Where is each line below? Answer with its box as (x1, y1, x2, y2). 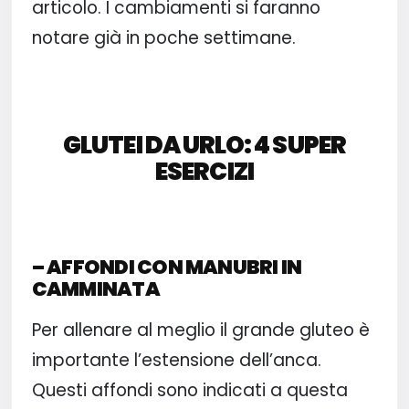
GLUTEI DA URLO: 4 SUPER (63, 127, 346, 162)
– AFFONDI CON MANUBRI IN (31, 253, 302, 282)
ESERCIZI (155, 153, 254, 188)
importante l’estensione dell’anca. (31, 348, 321, 373)
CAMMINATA (31, 275, 160, 304)
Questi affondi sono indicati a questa (31, 378, 348, 404)
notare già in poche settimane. (31, 25, 296, 50)
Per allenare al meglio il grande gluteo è (31, 318, 370, 343)
